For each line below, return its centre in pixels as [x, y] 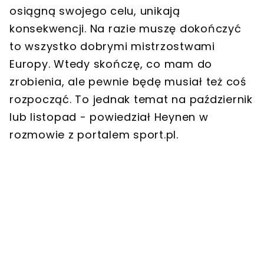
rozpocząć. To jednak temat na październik [131, 100]
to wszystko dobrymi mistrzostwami [112, 47]
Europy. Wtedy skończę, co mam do [111, 64]
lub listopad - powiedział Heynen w [109, 117]
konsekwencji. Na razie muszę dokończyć [126, 29]
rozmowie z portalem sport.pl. [94, 135]
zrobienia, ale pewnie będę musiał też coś [128, 82]
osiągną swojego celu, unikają [95, 11]
